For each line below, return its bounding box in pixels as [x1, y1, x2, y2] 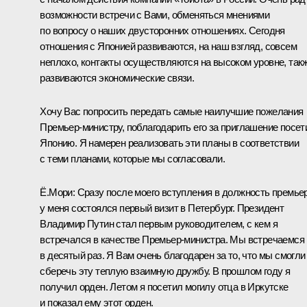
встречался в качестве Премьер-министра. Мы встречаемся [40, 234, 304, 246]
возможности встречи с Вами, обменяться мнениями [40, 9, 270, 21]
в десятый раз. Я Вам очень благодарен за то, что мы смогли [40, 249, 306, 262]
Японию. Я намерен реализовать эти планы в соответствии [40, 137, 299, 149]
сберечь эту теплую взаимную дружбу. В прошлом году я [40, 265, 291, 278]
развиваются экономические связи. [40, 72, 195, 84]
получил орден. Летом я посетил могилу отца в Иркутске [40, 281, 288, 293]
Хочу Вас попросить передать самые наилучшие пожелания [40, 106, 304, 118]
